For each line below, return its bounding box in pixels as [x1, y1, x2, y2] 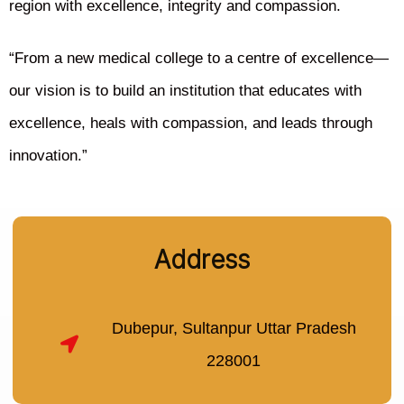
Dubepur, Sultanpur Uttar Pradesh [111, 319, 356, 338]
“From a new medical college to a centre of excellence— [9, 50, 389, 68]
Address [154, 244, 250, 276]
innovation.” [9, 147, 87, 165]
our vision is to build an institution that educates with [9, 82, 362, 100]
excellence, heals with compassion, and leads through [9, 115, 372, 133]
